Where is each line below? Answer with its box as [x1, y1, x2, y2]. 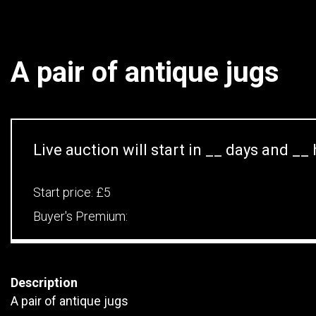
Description [11, 275, 78, 290]
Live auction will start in [33, 141, 205, 159]
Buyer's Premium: [33, 209, 128, 224]
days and [222, 141, 292, 159]
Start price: [33, 185, 96, 200]
